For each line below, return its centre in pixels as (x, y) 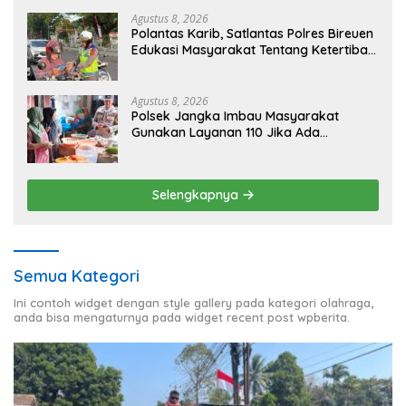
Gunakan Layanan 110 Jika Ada (226, 133)
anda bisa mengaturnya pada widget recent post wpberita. (182, 318)
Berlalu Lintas (172, 67)
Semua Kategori (77, 276)
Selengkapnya (197, 195)
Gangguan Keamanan (198, 149)
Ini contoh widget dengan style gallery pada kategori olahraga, (193, 303)
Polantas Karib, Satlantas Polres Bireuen (252, 34)
